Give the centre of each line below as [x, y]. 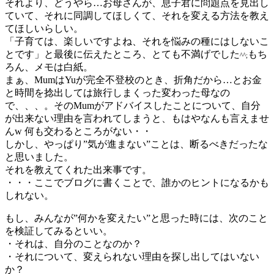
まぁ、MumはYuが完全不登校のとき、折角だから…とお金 [133, 80]
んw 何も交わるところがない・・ [78, 131]
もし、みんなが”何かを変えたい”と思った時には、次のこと [136, 218]
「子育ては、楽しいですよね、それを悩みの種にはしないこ [137, 41]
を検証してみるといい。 [59, 231]
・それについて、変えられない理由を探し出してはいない [132, 256]
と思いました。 [39, 157]
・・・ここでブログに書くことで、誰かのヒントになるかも [137, 182]
